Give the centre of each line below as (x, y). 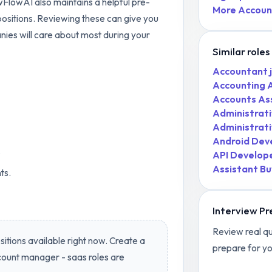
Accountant (240, 71)
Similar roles (241, 51)
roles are (105, 257)
